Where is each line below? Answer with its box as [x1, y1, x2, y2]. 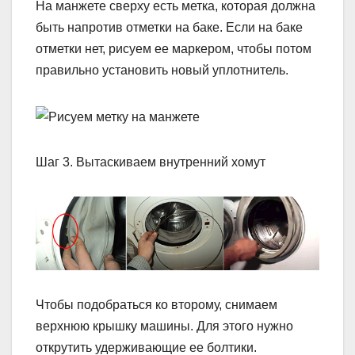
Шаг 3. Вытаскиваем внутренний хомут [36, 155, 265, 169]
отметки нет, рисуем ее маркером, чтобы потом [36, 42, 311, 56]
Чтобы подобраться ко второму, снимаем [36, 298, 277, 312]
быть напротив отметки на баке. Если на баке [36, 21, 303, 35]
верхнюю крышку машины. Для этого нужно [36, 319, 293, 334]
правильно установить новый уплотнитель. [36, 63, 288, 78]
